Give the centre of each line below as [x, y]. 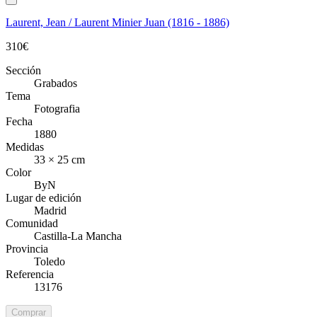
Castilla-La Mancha [78, 236]
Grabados [56, 83]
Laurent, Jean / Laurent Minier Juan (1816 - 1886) [117, 22]
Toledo [50, 261]
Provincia [27, 248]
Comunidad [32, 223]
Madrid [50, 210]
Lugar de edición [44, 197]
